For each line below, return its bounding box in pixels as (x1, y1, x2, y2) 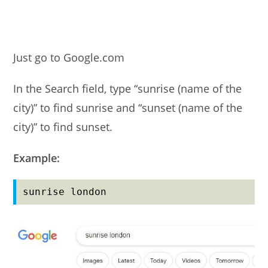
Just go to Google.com (13, 50, 125, 65)
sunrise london (23, 186, 107, 197)
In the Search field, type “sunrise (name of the (13, 81, 242, 96)
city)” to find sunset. (13, 120, 113, 134)
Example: (13, 151, 60, 165)
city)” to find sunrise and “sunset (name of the (13, 100, 243, 115)
